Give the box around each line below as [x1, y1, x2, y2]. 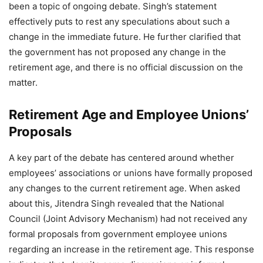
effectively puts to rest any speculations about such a [9, 16, 230, 27]
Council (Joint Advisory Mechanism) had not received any [9, 213, 247, 224]
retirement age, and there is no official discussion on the [9, 62, 243, 73]
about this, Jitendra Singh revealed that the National [9, 198, 224, 209]
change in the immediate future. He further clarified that [9, 31, 241, 42]
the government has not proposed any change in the [9, 46, 226, 58]
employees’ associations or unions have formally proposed [9, 167, 252, 178]
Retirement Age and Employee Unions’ [9, 107, 249, 122]
